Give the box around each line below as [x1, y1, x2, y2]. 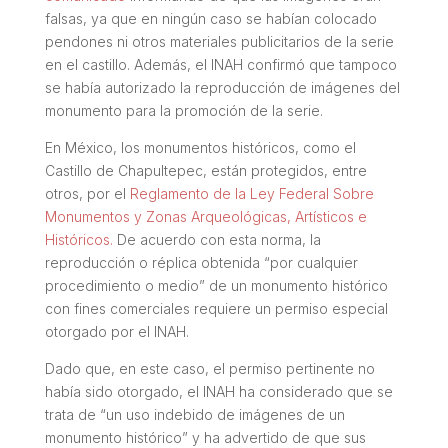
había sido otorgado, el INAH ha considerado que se [44, 382, 393, 400]
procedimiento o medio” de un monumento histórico [44, 276, 388, 294]
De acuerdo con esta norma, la [112, 230, 321, 248]
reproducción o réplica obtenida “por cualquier [44, 253, 358, 271]
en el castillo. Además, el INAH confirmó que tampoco [44, 55, 397, 73]
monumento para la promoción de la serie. [44, 101, 323, 119]
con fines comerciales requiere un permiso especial [44, 299, 388, 317]
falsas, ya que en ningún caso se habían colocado [44, 9, 377, 27]
